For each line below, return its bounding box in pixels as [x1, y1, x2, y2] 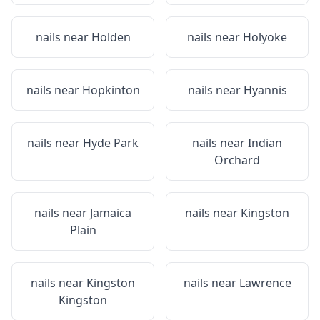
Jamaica [90, 205, 131, 221]
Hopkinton [81, 82, 140, 98]
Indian [248, 135, 282, 151]
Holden [91, 29, 131, 45]
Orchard [214, 152, 260, 168]
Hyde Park [83, 135, 139, 151]
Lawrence [239, 275, 291, 291]
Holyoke [243, 29, 287, 45]
